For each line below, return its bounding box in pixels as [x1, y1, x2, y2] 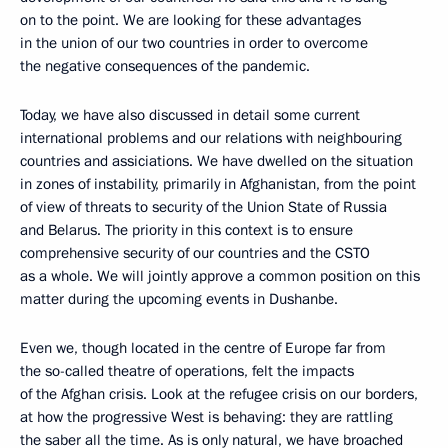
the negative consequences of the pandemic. [20, 56, 310, 76]
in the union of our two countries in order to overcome [20, 33, 368, 53]
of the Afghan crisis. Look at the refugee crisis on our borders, [20, 384, 418, 404]
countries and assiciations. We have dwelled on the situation [20, 151, 413, 171]
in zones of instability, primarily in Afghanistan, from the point [20, 174, 416, 194]
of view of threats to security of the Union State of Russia [20, 197, 387, 217]
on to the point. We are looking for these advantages [20, 10, 361, 30]
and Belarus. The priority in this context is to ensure [20, 220, 353, 240]
